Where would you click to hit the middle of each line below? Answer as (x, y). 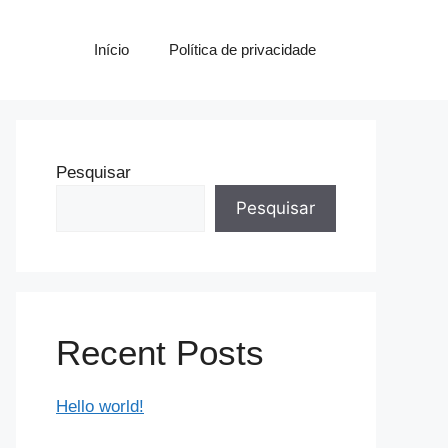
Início (111, 49)
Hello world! (100, 406)
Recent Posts (160, 352)
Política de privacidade (242, 49)
